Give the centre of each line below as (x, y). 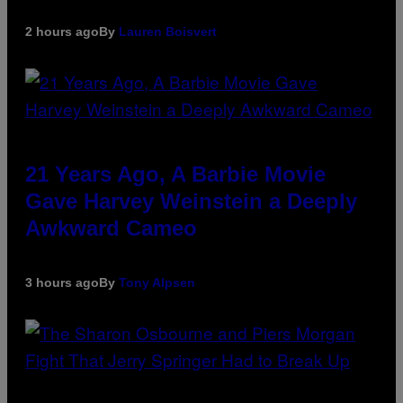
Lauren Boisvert (168, 32)
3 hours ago (62, 283)
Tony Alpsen (157, 283)
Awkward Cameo (111, 228)
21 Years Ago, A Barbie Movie (175, 175)
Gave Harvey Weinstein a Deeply (191, 201)
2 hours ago (62, 32)
